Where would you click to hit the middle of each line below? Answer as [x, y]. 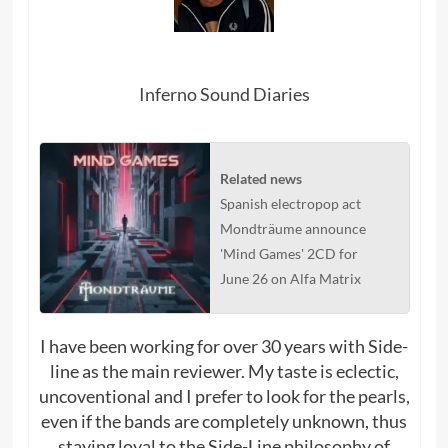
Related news [260, 178]
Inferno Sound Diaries [224, 94]
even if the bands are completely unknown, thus [224, 421]
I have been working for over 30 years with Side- [224, 346]
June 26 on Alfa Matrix [290, 278]
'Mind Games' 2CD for [288, 253]
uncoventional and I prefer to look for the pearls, [224, 396]
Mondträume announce [292, 228]
